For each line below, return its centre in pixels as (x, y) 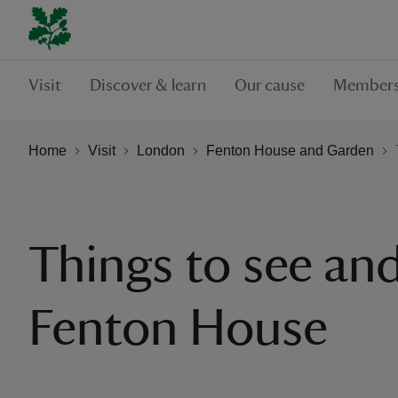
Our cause (270, 85)
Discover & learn (148, 85)
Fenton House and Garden (290, 150)
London (161, 150)
